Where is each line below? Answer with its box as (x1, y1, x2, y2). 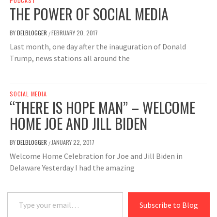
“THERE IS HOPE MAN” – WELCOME (10, 96, 195, 119)
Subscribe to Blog (139, 200, 198, 210)
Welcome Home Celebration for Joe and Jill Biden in (10, 151, 183, 161)
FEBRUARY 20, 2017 (51, 29, 98, 37)
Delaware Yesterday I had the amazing (10, 163, 135, 173)
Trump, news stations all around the (10, 53, 130, 63)
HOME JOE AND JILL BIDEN (10, 112, 147, 135)
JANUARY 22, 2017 (51, 138, 94, 147)
